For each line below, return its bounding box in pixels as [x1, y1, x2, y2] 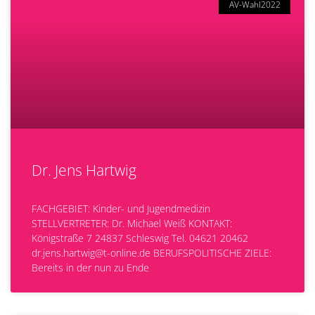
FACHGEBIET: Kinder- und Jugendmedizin [32, 202, 210, 215]
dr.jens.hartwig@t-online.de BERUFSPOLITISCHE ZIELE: [32, 246, 271, 259]
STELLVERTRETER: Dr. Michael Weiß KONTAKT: [32, 217, 232, 230]
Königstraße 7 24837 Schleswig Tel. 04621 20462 [32, 231, 248, 245]
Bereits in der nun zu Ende [32, 261, 149, 274]
